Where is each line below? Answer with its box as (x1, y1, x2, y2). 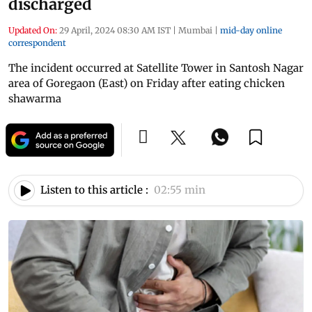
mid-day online (220, 24, 282, 36)
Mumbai (178, 24, 212, 36)
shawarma (8, 91, 61, 105)
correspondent (8, 37, 66, 48)
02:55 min (154, 183, 205, 197)
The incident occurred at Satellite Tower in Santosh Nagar (8, 61, 304, 75)
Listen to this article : (40, 183, 148, 197)
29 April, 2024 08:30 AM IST (59, 24, 171, 36)
